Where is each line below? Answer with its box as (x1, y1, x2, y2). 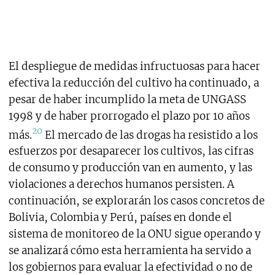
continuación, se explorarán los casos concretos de (8, 194, 265, 208)
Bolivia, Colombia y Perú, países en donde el (8, 211, 232, 225)
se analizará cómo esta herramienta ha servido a (8, 244, 251, 258)
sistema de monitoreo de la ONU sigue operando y (8, 227, 261, 241)
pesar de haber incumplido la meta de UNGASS (8, 92, 246, 106)
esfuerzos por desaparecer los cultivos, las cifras (8, 144, 254, 158)
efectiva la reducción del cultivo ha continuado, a (8, 76, 259, 90)
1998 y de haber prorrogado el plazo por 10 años (8, 109, 250, 123)
